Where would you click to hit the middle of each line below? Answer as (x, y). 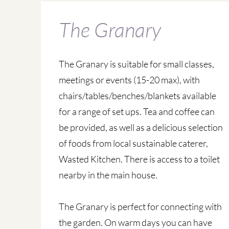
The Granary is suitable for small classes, (137, 64)
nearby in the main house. (109, 175)
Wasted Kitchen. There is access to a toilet (140, 159)
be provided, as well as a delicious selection (141, 127)
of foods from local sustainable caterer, (134, 143)
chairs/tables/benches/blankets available (138, 96)
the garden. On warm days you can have (136, 222)
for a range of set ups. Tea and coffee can (137, 111)
